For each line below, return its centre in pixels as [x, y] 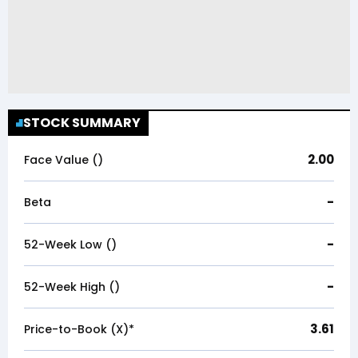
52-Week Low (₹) [70, 245]
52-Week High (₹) [72, 287]
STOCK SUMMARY [82, 123]
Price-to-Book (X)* [79, 329]
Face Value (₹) [64, 160]
